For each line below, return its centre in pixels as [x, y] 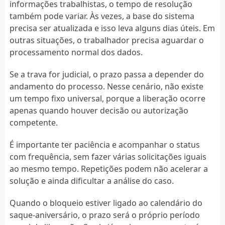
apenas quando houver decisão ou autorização [99, 110]
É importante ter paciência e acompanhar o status [104, 144]
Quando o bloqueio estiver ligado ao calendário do [106, 203]
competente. [33, 122]
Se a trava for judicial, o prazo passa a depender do [106, 74]
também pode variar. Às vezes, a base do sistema [102, 16]
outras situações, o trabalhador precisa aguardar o [106, 40]
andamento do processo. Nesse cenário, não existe [106, 86]
